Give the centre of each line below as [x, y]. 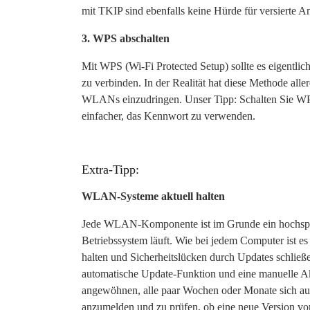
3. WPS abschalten [126, 39]
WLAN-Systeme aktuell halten [153, 197]
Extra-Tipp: [110, 170]
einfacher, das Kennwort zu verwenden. [168, 116]
